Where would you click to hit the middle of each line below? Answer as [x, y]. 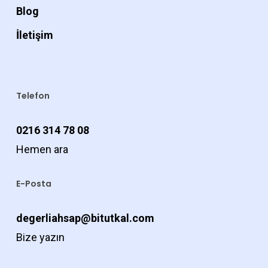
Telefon [33, 96]
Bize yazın [40, 237]
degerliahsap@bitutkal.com [85, 218]
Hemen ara [42, 150]
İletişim [34, 35]
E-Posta [33, 184]
